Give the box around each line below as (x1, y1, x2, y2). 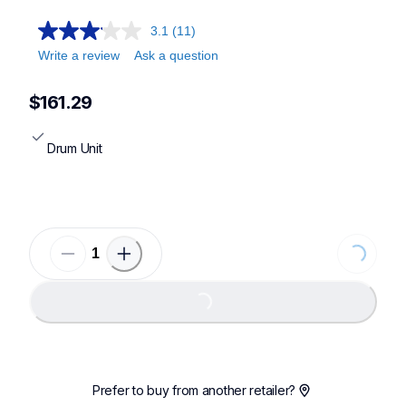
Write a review (38, 48, 120, 63)
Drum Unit (47, 140, 102, 157)
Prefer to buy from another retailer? (92, 382, 295, 399)
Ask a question (134, 48, 218, 63)
